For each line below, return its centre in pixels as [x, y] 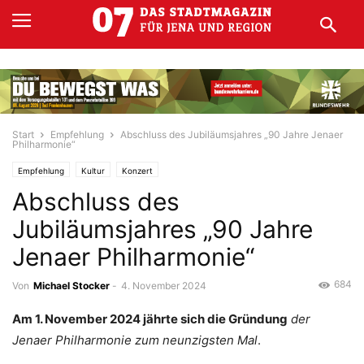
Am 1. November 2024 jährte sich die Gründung [150, 318]
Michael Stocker [71, 286]
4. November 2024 [164, 286]
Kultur [93, 171]
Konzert [137, 171]
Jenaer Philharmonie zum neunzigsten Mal [135, 340]
